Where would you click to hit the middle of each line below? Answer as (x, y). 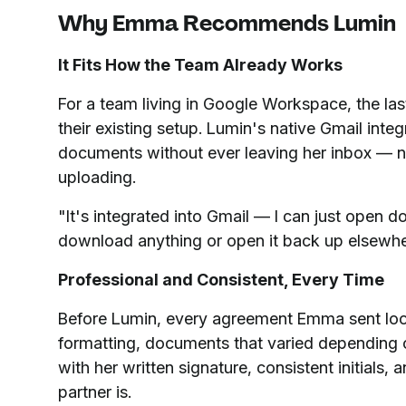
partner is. (95, 392)
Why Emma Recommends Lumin (227, 23)
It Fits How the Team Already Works (200, 65)
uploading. (97, 177)
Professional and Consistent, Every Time (221, 280)
